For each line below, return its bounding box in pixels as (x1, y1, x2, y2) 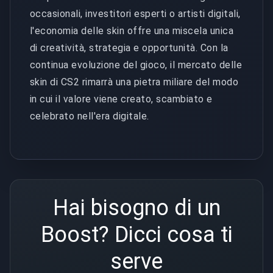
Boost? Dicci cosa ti (40, 221, 233, 247)
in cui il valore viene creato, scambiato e (30, 93, 213, 105)
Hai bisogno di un (52, 194, 221, 221)
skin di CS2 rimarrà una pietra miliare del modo (30, 76, 239, 88)
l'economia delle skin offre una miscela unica (30, 24, 234, 37)
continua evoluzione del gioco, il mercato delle (30, 58, 243, 71)
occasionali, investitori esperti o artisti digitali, (30, 7, 241, 19)
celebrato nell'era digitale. (30, 110, 149, 122)
